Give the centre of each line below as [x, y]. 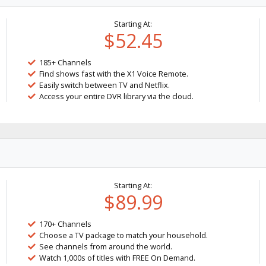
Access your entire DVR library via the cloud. [117, 96]
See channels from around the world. [106, 246]
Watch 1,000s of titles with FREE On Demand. [118, 257]
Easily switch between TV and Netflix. [105, 85]
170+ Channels [66, 224]
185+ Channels [66, 62]
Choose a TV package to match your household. [124, 235]
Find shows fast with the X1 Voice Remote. [114, 73]
